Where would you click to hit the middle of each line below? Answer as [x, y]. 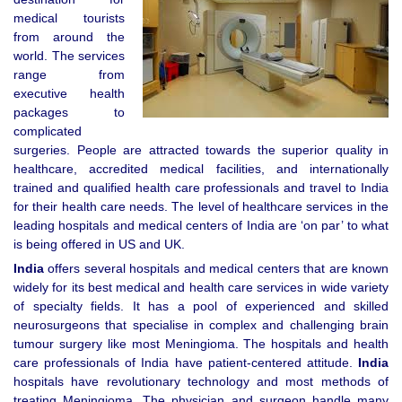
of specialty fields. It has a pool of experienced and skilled [201, 306]
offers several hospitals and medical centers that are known [216, 269]
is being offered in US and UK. [99, 245]
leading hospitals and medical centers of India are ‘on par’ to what [201, 226]
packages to [69, 113]
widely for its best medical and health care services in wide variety [201, 288]
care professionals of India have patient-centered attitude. [186, 363]
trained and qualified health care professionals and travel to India [201, 188]
